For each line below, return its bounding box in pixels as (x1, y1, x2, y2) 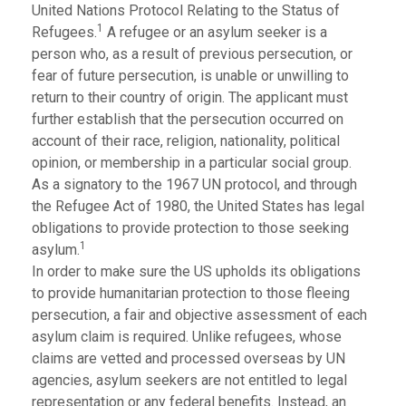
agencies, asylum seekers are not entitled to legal (32, 372, 347, 389)
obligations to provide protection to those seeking (32, 219, 349, 237)
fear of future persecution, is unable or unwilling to (32, 67, 349, 84)
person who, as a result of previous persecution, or (32, 45, 353, 63)
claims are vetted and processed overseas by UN (32, 350, 345, 367)
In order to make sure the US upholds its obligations (32, 263, 361, 280)
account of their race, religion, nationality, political (32, 132, 340, 150)
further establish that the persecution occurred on (32, 111, 343, 128)
